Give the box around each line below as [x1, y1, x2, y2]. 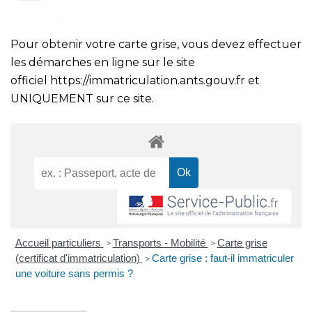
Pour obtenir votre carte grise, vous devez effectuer [10, 38, 302, 51]
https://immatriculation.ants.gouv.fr [50, 74, 245, 87]
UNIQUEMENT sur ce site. [10, 92, 154, 105]
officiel [10, 74, 50, 87]
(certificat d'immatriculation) [15, 252, 143, 265]
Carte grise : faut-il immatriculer [151, 252, 294, 265]
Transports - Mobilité [112, 237, 208, 249]
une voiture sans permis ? [15, 267, 133, 280]
